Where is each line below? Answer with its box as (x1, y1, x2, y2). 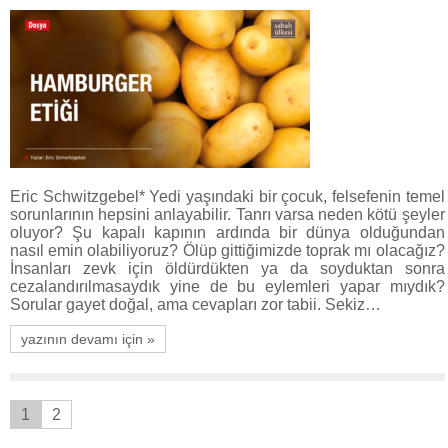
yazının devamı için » (21, 330, 155, 347)
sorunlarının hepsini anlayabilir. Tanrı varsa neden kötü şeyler (10, 205, 445, 223)
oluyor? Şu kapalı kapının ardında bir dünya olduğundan (10, 223, 445, 241)
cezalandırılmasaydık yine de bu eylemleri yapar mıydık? (10, 277, 445, 295)
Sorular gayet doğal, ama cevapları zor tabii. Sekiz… (10, 295, 381, 313)
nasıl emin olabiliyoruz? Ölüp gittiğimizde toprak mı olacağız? (10, 241, 445, 259)
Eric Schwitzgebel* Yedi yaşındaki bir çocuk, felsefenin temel (10, 187, 445, 205)
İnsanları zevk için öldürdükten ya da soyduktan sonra (10, 259, 445, 277)
